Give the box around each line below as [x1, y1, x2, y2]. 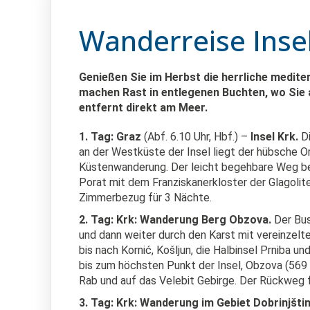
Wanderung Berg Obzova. [140, 213, 274, 226]
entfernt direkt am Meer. [79, 101, 210, 114]
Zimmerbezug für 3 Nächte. [79, 191, 212, 204]
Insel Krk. [248, 130, 301, 143]
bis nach [79, 244, 118, 257]
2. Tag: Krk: [79, 213, 137, 226]
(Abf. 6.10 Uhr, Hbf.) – [141, 130, 248, 143]
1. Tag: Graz [79, 130, 141, 143]
